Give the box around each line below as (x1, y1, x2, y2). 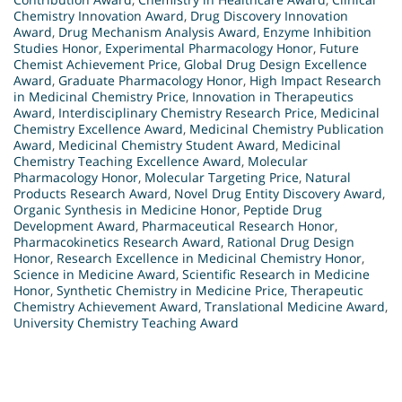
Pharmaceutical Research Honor (142, 217, 335, 235)
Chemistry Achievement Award (13, 298, 198, 316)
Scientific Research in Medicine (182, 266, 370, 284)
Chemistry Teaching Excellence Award (13, 153, 241, 170)
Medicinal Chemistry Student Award (58, 136, 275, 154)
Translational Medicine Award (205, 298, 385, 316)
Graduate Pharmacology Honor (58, 72, 243, 90)
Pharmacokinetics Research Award (13, 233, 221, 251)
